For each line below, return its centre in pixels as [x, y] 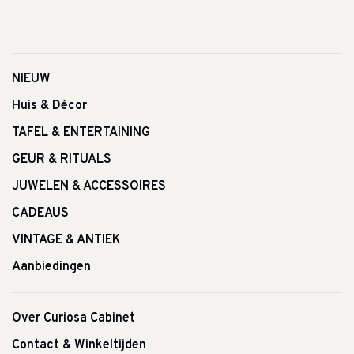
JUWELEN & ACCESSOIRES [89, 187]
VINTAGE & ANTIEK [66, 241]
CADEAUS [40, 214]
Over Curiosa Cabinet [73, 319]
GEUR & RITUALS [62, 160]
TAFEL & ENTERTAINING [81, 133]
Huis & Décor [49, 106]
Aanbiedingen [51, 267]
